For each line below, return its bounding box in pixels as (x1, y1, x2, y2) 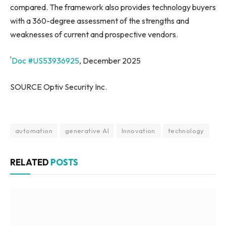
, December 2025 (79, 55, 141, 66)
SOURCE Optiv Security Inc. (10, 81, 107, 92)
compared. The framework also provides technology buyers (10, 2, 216, 13)
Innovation (121, 127, 155, 135)
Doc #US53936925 (12, 55, 79, 66)
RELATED (10, 157, 50, 168)
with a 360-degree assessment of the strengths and (10, 16, 189, 26)
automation (15, 127, 52, 135)
